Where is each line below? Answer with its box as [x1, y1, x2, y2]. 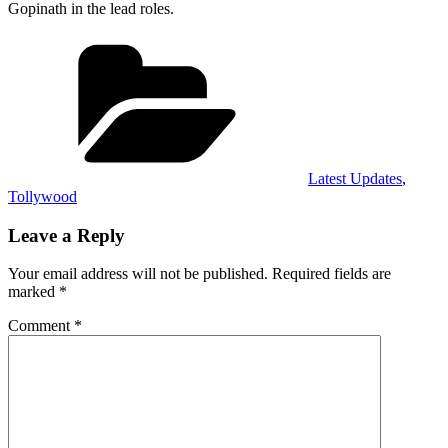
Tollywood [8, 187, 77, 205]
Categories [307, 32, 374, 50]
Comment [8, 317, 74, 335]
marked [8, 283, 59, 301]
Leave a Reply [8, 224, 125, 246]
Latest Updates [308, 169, 402, 187]
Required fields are [272, 265, 391, 283]
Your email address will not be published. [8, 265, 268, 283]
